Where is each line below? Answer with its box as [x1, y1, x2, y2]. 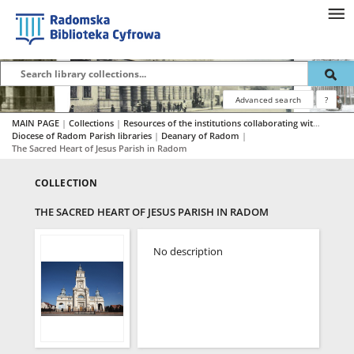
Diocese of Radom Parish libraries [12, 130, 154, 141]
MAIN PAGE [12, 117, 59, 129]
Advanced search [235, 94, 301, 105]
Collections [69, 117, 116, 129]
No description [153, 245, 223, 258]
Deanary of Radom [161, 130, 242, 141]
